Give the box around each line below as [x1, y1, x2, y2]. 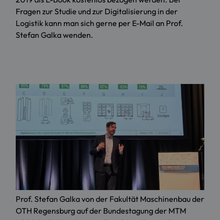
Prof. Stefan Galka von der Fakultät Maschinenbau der [16, 194, 204, 204]
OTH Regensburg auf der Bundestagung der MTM [16, 206, 186, 216]
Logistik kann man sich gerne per [16, 18, 132, 28]
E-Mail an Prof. [132, 18, 183, 28]
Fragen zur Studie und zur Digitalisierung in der [16, 6, 178, 17]
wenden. [61, 30, 93, 40]
